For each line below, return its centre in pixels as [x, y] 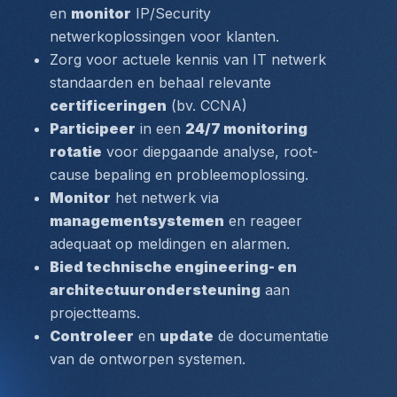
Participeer [93, 128]
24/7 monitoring [246, 128]
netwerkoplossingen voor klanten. [164, 36]
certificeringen [108, 105]
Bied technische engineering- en [173, 267]
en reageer [263, 221]
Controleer [92, 336]
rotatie [76, 152]
